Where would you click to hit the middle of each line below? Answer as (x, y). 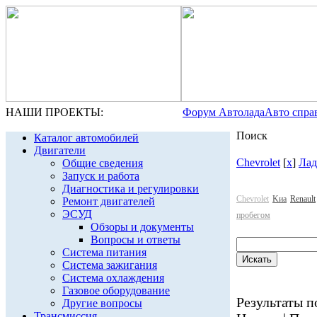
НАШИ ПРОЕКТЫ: (54, 112)
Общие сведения (103, 163)
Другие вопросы (102, 303)
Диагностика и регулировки (131, 189)
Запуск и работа (101, 176)
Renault (303, 199)
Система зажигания (110, 265)
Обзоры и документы (142, 227)
